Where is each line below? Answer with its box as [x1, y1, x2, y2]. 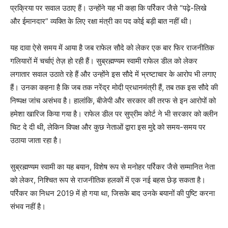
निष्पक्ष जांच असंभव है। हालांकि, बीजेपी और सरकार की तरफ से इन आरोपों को [10, 96, 216, 106]
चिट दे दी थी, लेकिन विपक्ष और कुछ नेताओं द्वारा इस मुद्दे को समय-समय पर [10, 122, 206, 132]
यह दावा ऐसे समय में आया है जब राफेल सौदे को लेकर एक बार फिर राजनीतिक [10, 43, 214, 53]
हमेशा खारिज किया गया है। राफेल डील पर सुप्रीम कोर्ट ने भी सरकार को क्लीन [10, 109, 218, 119]
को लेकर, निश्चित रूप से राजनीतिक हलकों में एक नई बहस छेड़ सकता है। [10, 175, 206, 185]
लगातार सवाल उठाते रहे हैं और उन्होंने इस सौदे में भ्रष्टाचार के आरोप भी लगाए [10, 69, 216, 79]
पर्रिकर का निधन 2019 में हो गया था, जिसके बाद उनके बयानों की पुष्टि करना [10, 188, 215, 198]
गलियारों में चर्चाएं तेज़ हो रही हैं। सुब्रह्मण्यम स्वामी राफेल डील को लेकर [10, 56, 197, 66]
